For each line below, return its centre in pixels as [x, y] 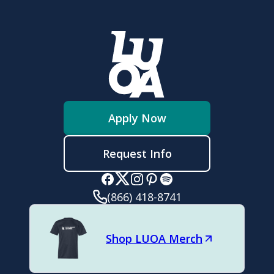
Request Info [137, 154]
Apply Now [137, 118]
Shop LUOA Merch [154, 239]
